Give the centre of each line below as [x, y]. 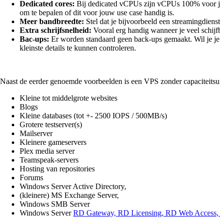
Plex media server [47, 151]
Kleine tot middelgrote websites [69, 98]
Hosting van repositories [57, 169]
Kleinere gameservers [53, 142]
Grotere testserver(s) [51, 125]
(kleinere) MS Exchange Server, [69, 195]
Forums [31, 178]
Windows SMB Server [55, 204]
